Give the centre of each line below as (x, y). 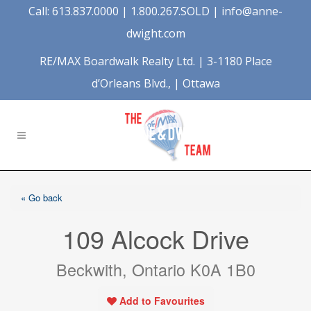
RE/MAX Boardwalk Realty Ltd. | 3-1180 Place (155, 61)
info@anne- (252, 11)
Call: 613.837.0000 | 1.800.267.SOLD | (125, 11)
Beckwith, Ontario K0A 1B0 (155, 269)
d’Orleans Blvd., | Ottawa (155, 83)
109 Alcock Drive (155, 238)
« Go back (42, 197)
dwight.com (155, 33)
